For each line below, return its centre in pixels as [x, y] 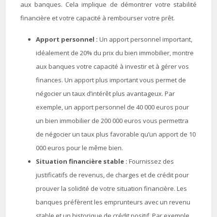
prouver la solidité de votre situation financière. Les [111, 188]
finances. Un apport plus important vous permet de [111, 80]
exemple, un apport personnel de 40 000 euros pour [112, 107]
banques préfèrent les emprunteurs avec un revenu [113, 202]
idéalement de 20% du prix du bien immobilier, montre [115, 53]
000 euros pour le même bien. [79, 148]
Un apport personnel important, [146, 39]
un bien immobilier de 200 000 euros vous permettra [112, 121]
